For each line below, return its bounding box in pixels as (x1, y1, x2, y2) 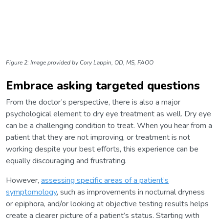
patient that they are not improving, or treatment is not (6, 132, 190, 143)
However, (6, 175, 41, 186)
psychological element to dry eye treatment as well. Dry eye (6, 109, 211, 120)
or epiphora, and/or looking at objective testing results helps (6, 198, 209, 210)
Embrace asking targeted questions (6, 78, 200, 94)
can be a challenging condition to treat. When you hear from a (6, 120, 212, 131)
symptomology (6, 187, 57, 198)
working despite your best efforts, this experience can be (6, 144, 198, 155)
